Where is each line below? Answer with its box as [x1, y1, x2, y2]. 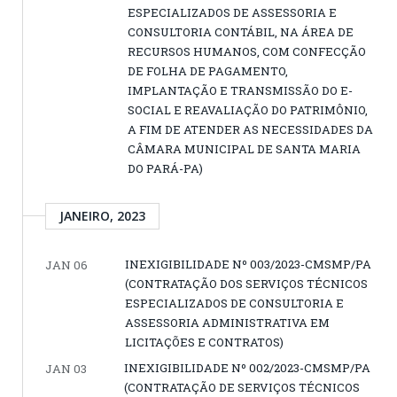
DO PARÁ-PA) [128, 160, 203, 177]
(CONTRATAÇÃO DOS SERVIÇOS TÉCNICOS [125, 276, 368, 292]
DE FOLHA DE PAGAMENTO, [128, 63, 288, 80]
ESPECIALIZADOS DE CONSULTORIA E [125, 295, 344, 312]
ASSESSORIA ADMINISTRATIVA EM [125, 315, 330, 331]
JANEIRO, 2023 [59, 207, 145, 225]
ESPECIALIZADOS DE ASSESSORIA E [128, 4, 337, 21]
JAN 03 [45, 361, 87, 378]
